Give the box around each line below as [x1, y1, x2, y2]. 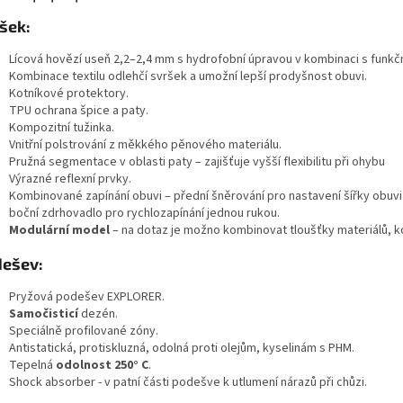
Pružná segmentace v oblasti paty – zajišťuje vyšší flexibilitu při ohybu [9, 153, 385, 172]
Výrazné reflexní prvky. [9, 170, 131, 189]
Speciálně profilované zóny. [9, 322, 158, 341]
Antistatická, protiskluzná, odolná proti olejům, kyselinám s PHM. [9, 339, 354, 358]
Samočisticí [9, 305, 78, 324]
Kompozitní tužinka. [9, 119, 114, 138]
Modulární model [9, 221, 110, 240]
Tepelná [9, 356, 53, 375]
